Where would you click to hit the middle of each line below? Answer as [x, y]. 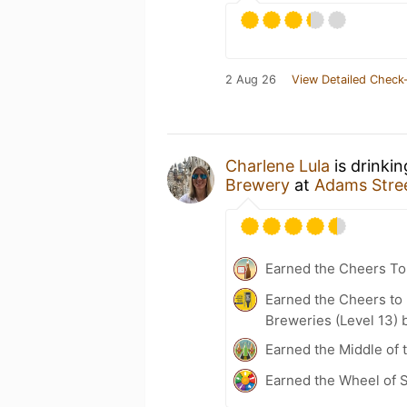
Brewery [258, 184]
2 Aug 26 [251, 79]
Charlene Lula [278, 165]
